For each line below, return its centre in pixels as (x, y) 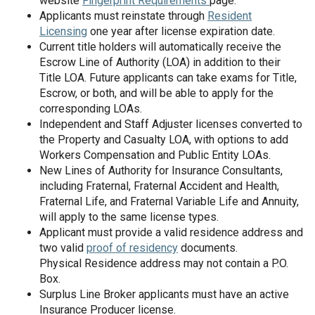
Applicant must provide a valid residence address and (171, 232)
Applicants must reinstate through (123, 16)
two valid (63, 248)
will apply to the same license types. (130, 217)
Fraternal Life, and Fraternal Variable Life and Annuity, (169, 201)
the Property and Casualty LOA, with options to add (164, 140)
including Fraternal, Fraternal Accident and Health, (159, 186)
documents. (208, 248)
